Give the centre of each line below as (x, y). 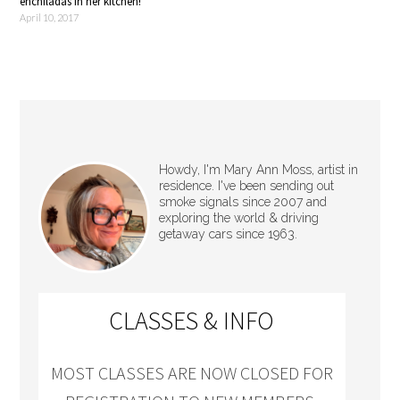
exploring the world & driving (238, 218)
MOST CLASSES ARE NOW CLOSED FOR (192, 373)
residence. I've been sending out (246, 186)
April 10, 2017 (50, 17)
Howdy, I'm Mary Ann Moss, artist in (258, 170)
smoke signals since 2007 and (242, 202)
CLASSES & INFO (192, 321)
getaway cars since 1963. (228, 234)
